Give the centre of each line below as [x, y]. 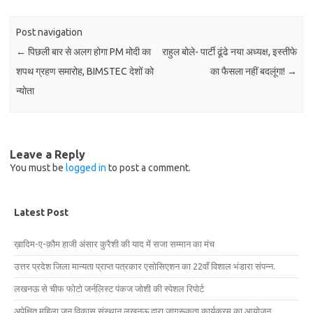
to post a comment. [148, 167]
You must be [38, 167]
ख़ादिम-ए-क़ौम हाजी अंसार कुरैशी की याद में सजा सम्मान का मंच [114, 243]
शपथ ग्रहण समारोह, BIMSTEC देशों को [85, 72]
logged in [86, 167]
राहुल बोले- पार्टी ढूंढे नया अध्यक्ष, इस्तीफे [229, 52]
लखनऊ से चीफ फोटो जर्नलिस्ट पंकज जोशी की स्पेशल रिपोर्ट [109, 288]
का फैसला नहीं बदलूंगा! [248, 72]
